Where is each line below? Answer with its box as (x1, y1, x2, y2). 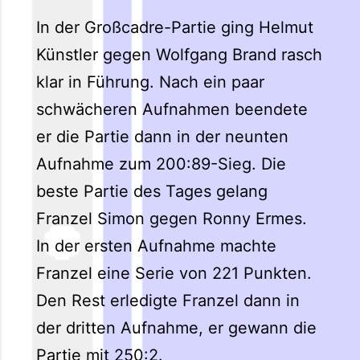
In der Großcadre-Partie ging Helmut (35, 18, 313, 38)
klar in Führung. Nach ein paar (35, 72, 264, 92)
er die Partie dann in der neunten (35, 127, 288, 147)
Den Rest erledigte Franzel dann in (35, 291, 300, 311)
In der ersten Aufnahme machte (35, 236, 276, 256)
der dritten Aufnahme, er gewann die (35, 318, 317, 338)
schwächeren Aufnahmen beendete (35, 100, 308, 120)
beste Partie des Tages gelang (35, 182, 268, 202)
